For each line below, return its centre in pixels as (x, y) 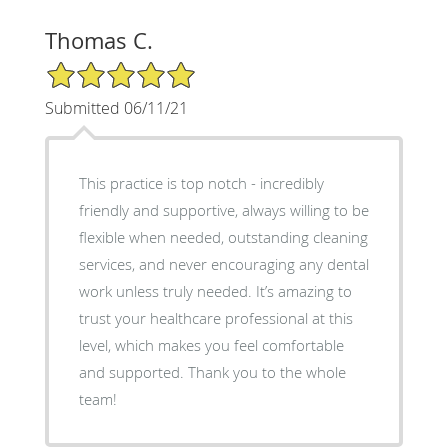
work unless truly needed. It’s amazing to (215, 290)
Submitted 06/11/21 (116, 107)
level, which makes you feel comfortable (211, 344)
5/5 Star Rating (94, 68)
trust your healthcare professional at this (215, 317)
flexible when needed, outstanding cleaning (223, 236)
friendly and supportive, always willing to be (223, 209)
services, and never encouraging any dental (223, 263)
